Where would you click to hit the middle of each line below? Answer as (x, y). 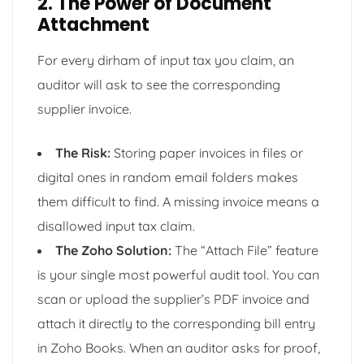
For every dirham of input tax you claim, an (166, 60)
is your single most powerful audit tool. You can (178, 274)
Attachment (93, 24)
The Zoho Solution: (113, 250)
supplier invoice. (84, 108)
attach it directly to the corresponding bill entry (176, 323)
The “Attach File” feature (245, 250)
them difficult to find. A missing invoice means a (178, 201)
